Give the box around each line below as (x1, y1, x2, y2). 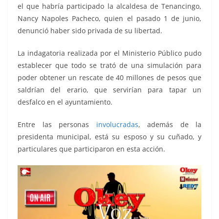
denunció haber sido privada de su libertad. (18, 26, 162, 36)
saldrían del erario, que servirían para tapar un (18, 85, 201, 95)
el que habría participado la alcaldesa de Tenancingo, (18, 1, 201, 11)
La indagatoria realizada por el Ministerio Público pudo (18, 48, 201, 58)
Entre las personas (18, 120, 96, 130)
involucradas (96, 120, 138, 130)
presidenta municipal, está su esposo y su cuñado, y (18, 132, 201, 142)
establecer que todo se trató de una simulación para (18, 61, 201, 70)
